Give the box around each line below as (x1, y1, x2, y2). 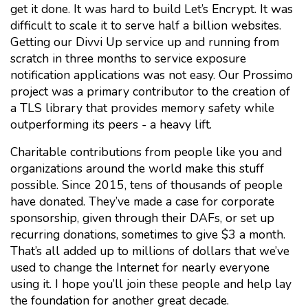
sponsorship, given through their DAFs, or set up (10, 210, 274, 226)
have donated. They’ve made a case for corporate (10, 193, 274, 210)
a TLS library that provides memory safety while (10, 100, 274, 116)
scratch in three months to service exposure (10, 50, 246, 67)
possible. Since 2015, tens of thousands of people (10, 177, 283, 193)
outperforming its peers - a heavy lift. (10, 116, 212, 133)
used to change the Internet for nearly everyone (10, 259, 269, 276)
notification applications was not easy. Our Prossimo (10, 67, 293, 83)
